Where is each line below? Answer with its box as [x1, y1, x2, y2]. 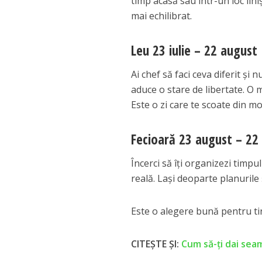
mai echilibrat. [131, 9, 192, 23]
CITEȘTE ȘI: [131, 237, 182, 251]
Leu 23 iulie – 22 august [131, 41, 258, 60]
